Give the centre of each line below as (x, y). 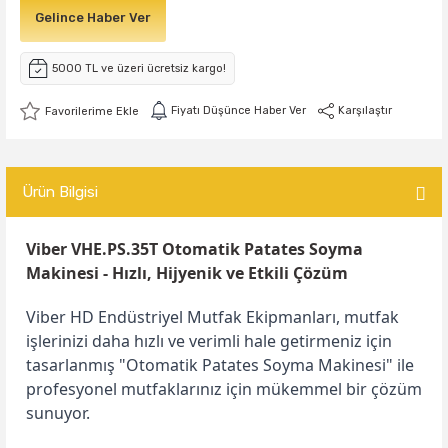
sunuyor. (58, 413)
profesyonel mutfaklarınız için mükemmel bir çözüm (224, 389)
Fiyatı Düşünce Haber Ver (238, 110)
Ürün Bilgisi (60, 192)
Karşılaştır (365, 110)
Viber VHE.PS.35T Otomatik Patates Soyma (194, 249)
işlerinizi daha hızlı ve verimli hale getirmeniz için (209, 341)
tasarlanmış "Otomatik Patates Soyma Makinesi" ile (220, 365)
